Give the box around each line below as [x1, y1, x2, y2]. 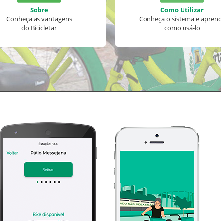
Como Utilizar [160, 5, 204, 14]
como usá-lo [164, 23, 200, 32]
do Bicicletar [21, 23, 57, 32]
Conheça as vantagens [6, 14, 72, 23]
